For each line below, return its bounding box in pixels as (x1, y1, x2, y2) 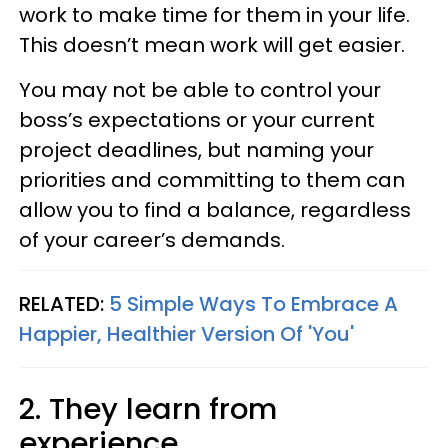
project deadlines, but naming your (19, 136, 374, 164)
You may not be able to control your (19, 76, 381, 104)
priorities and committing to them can (19, 166, 405, 194)
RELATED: (19, 290, 109, 318)
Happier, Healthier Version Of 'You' (19, 320, 354, 348)
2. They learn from (19, 389, 277, 429)
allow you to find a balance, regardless (19, 196, 411, 224)
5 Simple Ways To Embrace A (109, 290, 398, 318)
